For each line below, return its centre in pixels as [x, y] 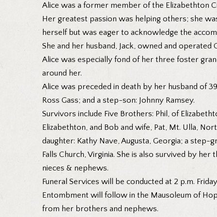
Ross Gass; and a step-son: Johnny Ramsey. [118, 100]
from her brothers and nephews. [100, 209]
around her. [62, 73]
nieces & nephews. [75, 168]
